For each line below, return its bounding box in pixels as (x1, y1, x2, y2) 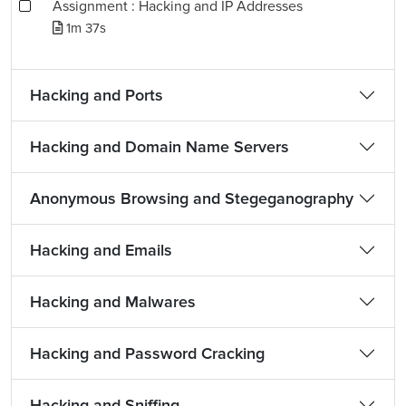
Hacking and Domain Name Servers (30, 137, 289, 157)
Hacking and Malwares (30, 292, 196, 312)
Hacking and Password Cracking (30, 343, 265, 363)
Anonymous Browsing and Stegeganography (30, 188, 353, 208)
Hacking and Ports (30, 85, 163, 105)
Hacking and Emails (30, 240, 172, 260)
